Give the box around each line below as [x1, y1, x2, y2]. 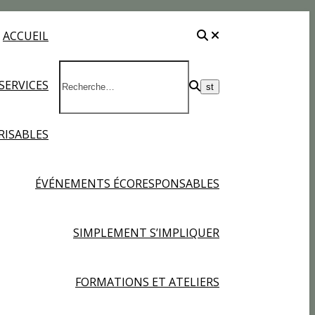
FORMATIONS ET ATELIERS [75, 274, 219, 290]
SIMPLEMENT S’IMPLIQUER [73, 225, 219, 240]
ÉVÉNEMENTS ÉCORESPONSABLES [35, 176, 219, 191]
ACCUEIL [3, 28, 49, 44]
